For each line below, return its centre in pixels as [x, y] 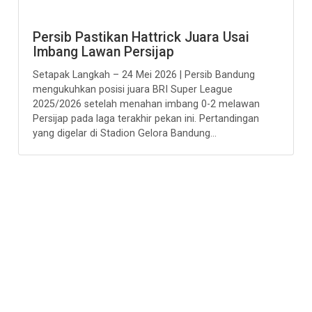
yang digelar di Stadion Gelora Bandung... [125, 133]
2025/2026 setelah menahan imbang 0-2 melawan [147, 104]
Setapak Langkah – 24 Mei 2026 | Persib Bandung [144, 75]
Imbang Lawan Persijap [104, 52]
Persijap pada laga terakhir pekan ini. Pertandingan [146, 119]
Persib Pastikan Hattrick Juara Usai [141, 37]
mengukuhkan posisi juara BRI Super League [133, 89]
